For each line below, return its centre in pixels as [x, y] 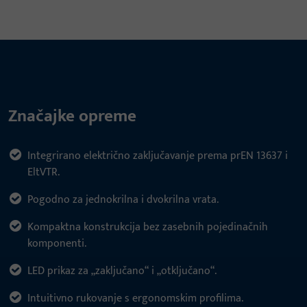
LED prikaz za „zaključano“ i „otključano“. [122, 271]
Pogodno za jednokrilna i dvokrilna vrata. [123, 200]
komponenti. [57, 244]
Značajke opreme [72, 116]
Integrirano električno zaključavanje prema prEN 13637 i [158, 156]
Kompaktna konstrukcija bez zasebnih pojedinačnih [148, 228]
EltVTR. [44, 173]
